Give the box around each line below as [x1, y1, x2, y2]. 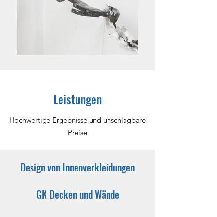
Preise [68, 128, 87, 137]
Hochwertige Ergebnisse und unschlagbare [9, 115, 146, 124]
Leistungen [53, 90, 102, 108]
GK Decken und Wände [36, 187, 119, 201]
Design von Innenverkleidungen [20, 160, 135, 174]
